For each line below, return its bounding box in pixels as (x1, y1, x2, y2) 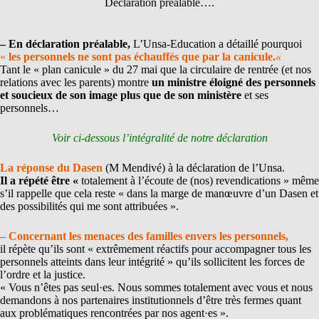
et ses (241, 88, 268, 101)
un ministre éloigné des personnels (152, 75, 315, 88)
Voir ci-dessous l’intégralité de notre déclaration (51, 131, 268, 144)
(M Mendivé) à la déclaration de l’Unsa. (105, 161, 285, 174)
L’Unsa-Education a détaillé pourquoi (133, 37, 302, 50)
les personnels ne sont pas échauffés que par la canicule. (9, 50, 276, 63)
